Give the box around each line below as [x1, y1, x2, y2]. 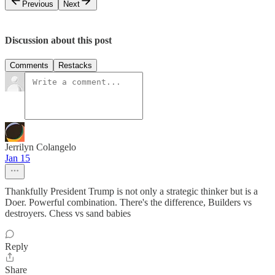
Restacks [58, 60, 92, 70]
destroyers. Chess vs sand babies [5, 207, 131, 219]
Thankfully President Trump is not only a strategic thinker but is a [5, 185, 258, 196]
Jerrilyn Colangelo [5, 141, 76, 152]
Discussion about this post [5, 34, 112, 45]
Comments [10, 60, 48, 70]
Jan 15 [5, 152, 30, 163]
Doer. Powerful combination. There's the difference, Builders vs [5, 196, 252, 207]
